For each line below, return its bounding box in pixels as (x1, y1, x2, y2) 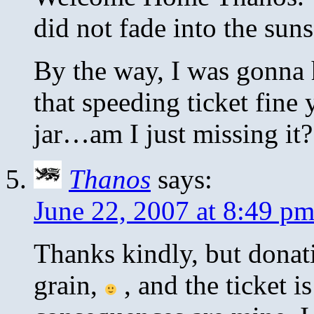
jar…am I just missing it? (34, 118, 313, 149)
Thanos (69, 163, 151, 194)
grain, (34, 269, 104, 300)
